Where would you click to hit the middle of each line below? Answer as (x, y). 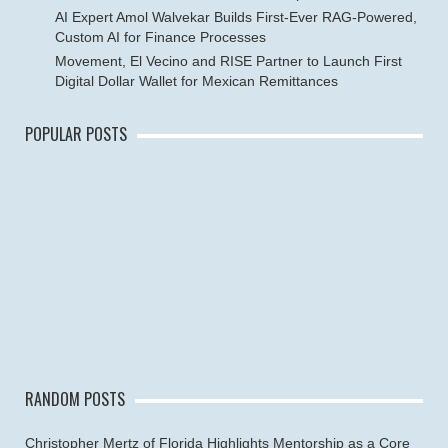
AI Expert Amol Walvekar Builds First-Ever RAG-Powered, (236, 17)
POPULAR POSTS (76, 134)
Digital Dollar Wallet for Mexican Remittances (196, 81)
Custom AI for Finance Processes (160, 37)
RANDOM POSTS (75, 399)
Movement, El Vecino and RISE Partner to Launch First (228, 61)
